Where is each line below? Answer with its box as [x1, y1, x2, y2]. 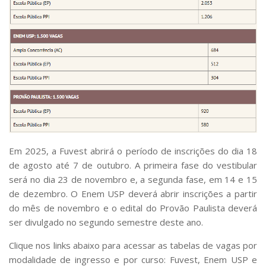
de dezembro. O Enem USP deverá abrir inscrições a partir [9, 188, 257, 200]
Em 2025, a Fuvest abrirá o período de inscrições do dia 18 [9, 145, 257, 157]
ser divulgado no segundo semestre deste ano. [9, 216, 203, 229]
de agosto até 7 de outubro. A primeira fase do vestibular [9, 159, 257, 172]
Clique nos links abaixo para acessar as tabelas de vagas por [9, 239, 257, 252]
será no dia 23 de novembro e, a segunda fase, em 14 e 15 [9, 173, 257, 186]
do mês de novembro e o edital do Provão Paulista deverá [9, 202, 257, 214]
